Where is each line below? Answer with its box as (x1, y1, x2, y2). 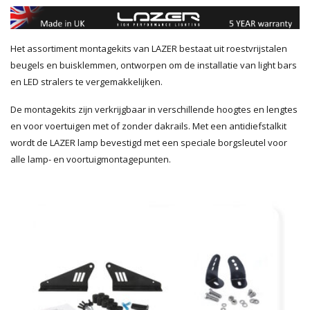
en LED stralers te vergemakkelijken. (10, 75, 165, 88)
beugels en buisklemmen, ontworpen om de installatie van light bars (10, 58, 297, 71)
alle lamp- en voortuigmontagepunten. (10, 152, 171, 165)
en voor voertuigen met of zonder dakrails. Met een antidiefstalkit (10, 119, 286, 132)
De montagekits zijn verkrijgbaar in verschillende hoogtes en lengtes (10, 102, 298, 116)
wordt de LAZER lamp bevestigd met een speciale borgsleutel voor (10, 136, 287, 149)
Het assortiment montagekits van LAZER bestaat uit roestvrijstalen (10, 42, 287, 55)
